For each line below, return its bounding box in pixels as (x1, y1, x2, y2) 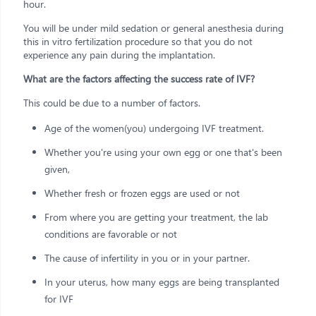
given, (44, 162, 70, 176)
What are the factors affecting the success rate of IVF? (23, 71, 255, 85)
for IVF (44, 291, 73, 305)
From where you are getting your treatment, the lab (44, 209, 268, 224)
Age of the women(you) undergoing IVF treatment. (44, 121, 264, 135)
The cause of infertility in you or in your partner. (44, 250, 250, 265)
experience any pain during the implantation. (23, 47, 215, 61)
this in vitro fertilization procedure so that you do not (23, 34, 253, 48)
